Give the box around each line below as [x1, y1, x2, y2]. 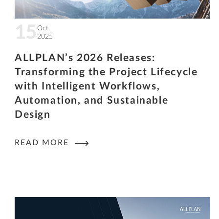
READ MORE [15, 138, 72, 147]
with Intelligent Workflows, [15, 81, 160, 92]
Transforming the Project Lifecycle [15, 67, 198, 78]
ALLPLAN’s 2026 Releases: [15, 53, 155, 64]
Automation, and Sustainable [15, 95, 169, 106]
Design [15, 109, 51, 120]
